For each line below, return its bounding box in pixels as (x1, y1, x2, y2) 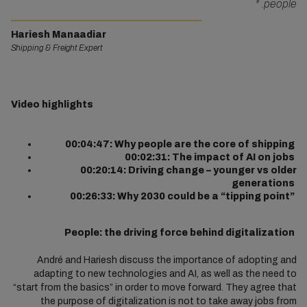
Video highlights (10, 99, 95, 110)
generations (231, 178, 297, 188)
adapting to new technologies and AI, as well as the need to (33, 269, 297, 279)
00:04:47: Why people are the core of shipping (64, 139, 297, 149)
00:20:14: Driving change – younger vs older (79, 165, 297, 175)
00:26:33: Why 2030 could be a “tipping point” (69, 191, 297, 201)
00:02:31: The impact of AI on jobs (124, 152, 297, 162)
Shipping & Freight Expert (10, 43, 102, 53)
